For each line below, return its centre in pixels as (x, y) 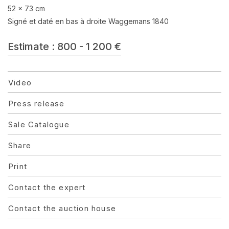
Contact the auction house (62, 208)
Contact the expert (47, 187)
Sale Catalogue (39, 124)
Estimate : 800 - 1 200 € (64, 47)
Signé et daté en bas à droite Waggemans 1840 (88, 21)
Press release (37, 104)
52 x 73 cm (26, 8)
